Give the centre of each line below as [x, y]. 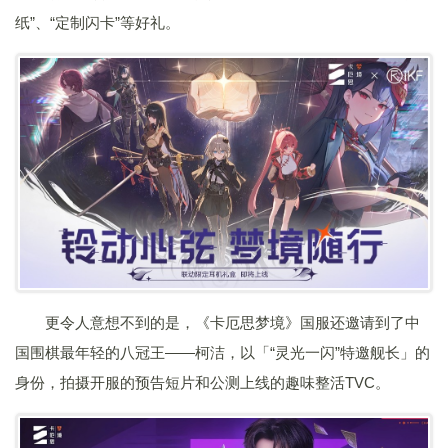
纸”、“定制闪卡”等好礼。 [97, 23]
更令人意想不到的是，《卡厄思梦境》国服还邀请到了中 [232, 322]
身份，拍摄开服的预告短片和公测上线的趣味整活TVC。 [202, 382]
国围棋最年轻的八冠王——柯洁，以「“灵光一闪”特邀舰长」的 [222, 352]
